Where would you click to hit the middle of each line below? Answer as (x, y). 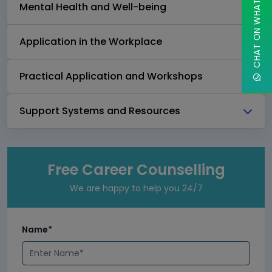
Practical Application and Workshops (111, 76)
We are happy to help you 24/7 (136, 189)
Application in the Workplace (91, 42)
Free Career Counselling (136, 170)
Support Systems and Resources (100, 111)
